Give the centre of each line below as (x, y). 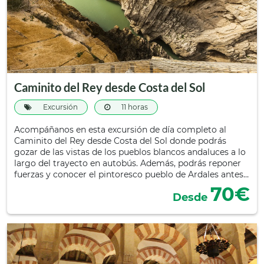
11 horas (134, 107)
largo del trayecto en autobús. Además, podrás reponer (128, 163)
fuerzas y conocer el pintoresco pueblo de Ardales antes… (131, 174)
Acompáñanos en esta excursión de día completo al (120, 130)
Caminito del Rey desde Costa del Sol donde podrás (120, 141)
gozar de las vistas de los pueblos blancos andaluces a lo (130, 152)
